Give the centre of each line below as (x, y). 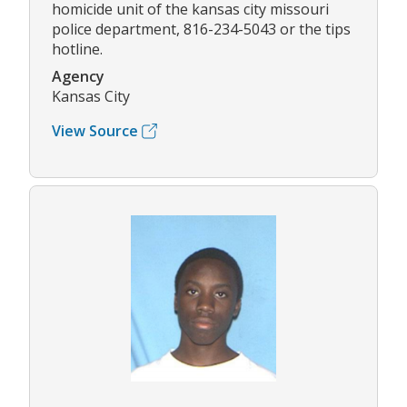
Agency (78, 77)
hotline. (77, 50)
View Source (95, 131)
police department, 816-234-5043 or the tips (201, 30)
